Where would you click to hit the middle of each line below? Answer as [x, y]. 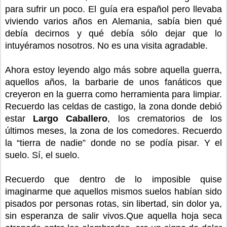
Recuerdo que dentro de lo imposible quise [113, 179]
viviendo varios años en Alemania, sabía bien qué [113, 21]
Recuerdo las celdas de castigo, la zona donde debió [113, 106]
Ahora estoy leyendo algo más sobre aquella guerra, [113, 70]
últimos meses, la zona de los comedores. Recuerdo [113, 130]
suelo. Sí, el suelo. [42, 155]
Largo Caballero [70, 118]
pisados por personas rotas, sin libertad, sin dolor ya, [113, 203]
